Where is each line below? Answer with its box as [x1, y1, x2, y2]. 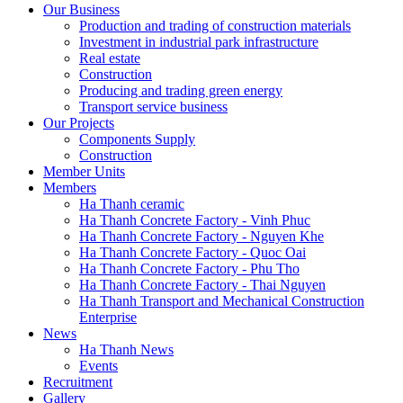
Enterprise [79, 309, 137, 325]
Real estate [79, 50, 140, 66]
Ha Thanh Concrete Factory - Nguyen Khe [79, 228, 324, 244]
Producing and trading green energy [79, 83, 282, 98]
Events [79, 358, 118, 373]
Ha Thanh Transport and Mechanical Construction [79, 293, 364, 309]
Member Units [43, 164, 125, 179]
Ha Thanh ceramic [79, 196, 184, 211]
